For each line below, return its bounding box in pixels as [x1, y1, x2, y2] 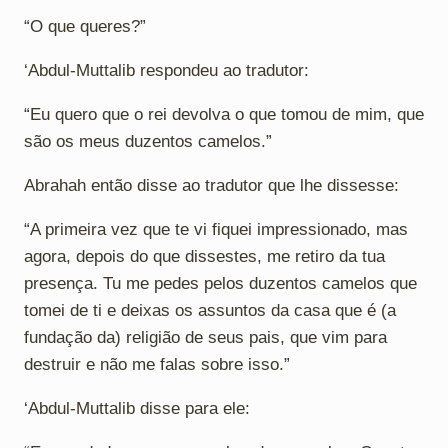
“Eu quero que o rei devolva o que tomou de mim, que [24, 104, 424, 124]
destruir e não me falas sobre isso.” [24, 354, 290, 374]
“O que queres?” [24, 16, 146, 36]
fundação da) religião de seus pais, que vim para [24, 327, 387, 347]
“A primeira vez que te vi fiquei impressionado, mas [24, 219, 408, 239]
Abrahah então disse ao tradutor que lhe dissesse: [24, 175, 399, 195]
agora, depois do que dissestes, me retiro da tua [24, 246, 385, 266]
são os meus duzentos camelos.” [24, 131, 272, 151]
